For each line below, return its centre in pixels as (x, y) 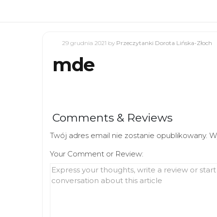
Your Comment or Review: (97, 154)
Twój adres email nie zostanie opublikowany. (129, 135)
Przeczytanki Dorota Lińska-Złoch (164, 43)
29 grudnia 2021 (85, 43)
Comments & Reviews (112, 118)
